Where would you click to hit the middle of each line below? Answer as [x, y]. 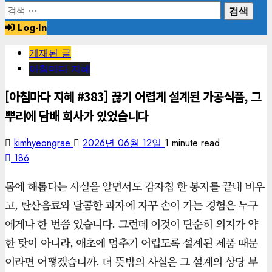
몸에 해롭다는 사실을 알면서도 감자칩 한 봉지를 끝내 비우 [135, 186]
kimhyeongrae [44, 143]
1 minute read [192, 143]
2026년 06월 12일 [124, 143]
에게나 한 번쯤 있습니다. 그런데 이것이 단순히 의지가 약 [131, 224]
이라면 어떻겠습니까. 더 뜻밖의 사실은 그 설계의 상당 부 [131, 261]
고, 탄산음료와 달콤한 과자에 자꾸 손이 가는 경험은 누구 [131, 205]
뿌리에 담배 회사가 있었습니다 [76, 115]
